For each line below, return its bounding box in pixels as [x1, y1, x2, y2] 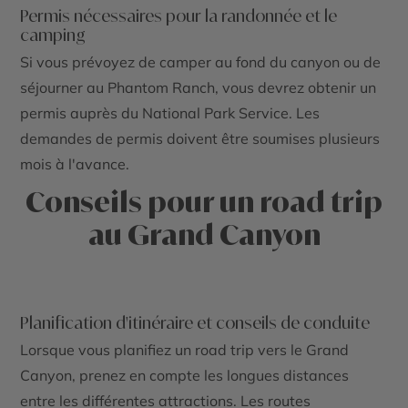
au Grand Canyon [87, 218, 321, 252]
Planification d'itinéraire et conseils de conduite [20, 312, 371, 333]
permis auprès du [20, 104, 143, 123]
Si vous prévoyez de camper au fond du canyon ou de [20, 53, 382, 72]
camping [20, 25, 87, 46]
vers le [254, 341, 307, 360]
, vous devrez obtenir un [215, 78, 377, 97]
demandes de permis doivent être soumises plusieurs [20, 129, 381, 148]
